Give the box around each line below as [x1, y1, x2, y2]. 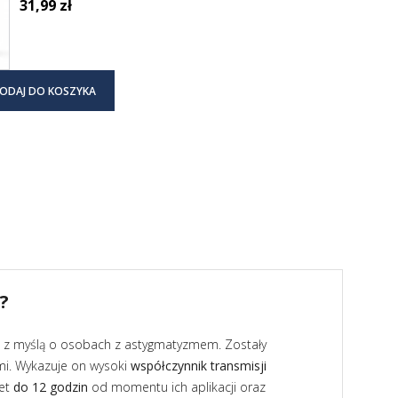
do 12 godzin [13, 378, 88, 395]
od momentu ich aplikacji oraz [88, 378, 266, 395]
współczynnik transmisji [131, 357, 267, 374]
